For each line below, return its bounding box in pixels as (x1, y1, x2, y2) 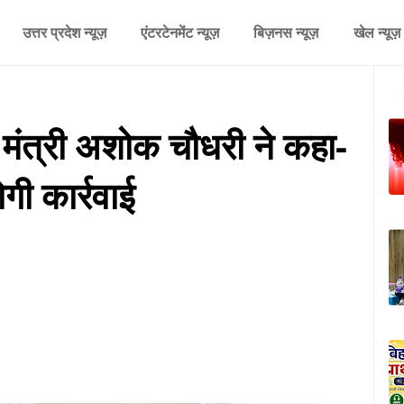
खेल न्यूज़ (353, 23, 400, 42)
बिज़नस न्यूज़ (253, 23, 319, 42)
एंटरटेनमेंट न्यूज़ (140, 23, 219, 42)
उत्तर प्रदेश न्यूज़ (22, 23, 106, 42)
